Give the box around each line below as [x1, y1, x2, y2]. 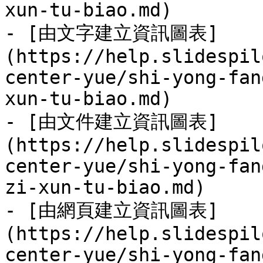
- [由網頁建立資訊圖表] [5, 200, 218, 221]
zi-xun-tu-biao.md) [5, 177, 205, 198]
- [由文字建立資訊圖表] [5, 22, 218, 43]
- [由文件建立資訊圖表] [5, 111, 218, 132]
